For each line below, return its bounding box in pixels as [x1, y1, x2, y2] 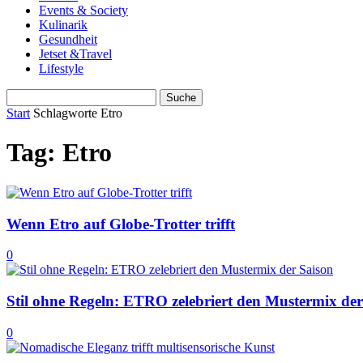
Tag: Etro [6, 138, 112, 168]
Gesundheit [39, 32, 97, 46]
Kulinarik [39, 18, 88, 32]
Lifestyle [39, 62, 83, 75]
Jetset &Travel [39, 47, 112, 61]
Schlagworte [33, 106, 97, 120]
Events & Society [39, 3, 128, 17]
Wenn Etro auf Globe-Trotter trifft [6, 215, 235, 233]
